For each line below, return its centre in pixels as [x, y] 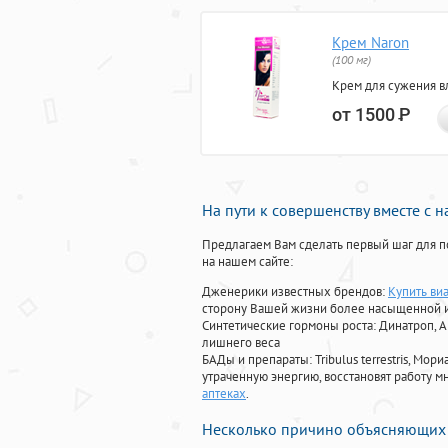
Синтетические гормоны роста [287, 326]
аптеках [224, 394]
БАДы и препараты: [258, 360]
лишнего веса [241, 343]
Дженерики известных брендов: [295, 292]
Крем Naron [370, 43]
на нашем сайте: [247, 262]
